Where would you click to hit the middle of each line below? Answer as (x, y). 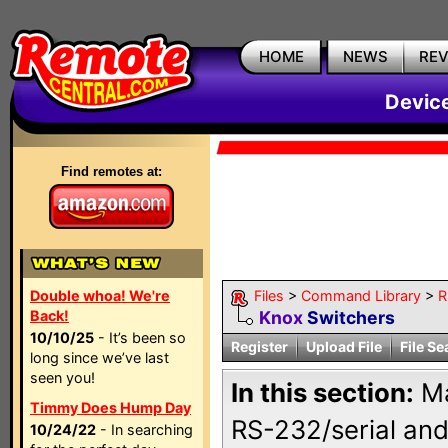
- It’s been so (140, 337)
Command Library (361, 295)
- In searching (144, 429)
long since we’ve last (99, 357)
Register (259, 346)
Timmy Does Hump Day (110, 407)
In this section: (322, 392)
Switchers (349, 317)
